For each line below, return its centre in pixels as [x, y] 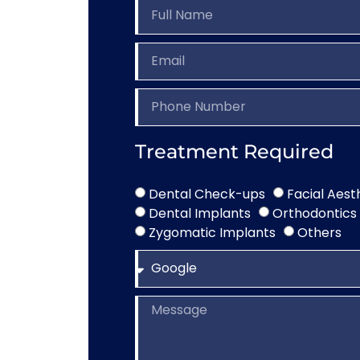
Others [319, 232]
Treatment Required [234, 151]
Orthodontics [314, 213]
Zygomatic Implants [212, 232]
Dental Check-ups [207, 194]
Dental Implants [199, 213]
